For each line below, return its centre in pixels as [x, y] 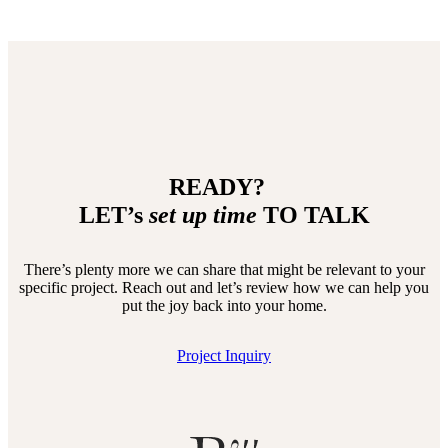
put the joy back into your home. [224, 306]
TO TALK [313, 215]
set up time [202, 215]
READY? [224, 187]
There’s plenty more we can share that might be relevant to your [224, 270]
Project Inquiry [224, 356]
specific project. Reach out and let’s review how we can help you [224, 288]
